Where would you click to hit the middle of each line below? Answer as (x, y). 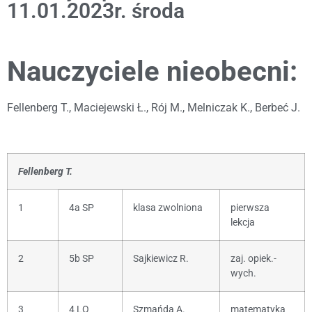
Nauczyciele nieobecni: (152, 72)
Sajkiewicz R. (161, 259)
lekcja (243, 223)
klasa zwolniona (168, 208)
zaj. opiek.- (253, 259)
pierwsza (250, 208)
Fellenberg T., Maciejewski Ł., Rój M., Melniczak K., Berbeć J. (154, 108)
